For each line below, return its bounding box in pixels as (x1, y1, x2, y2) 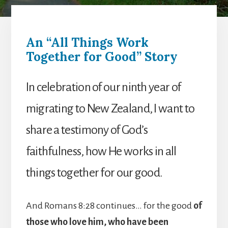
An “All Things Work (25, 35, 149, 51)
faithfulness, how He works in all (25, 145, 177, 158)
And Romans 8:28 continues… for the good (25, 201, 193, 211)
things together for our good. (25, 166, 163, 180)
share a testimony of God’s (25, 123, 148, 137)
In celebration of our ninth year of (25, 80, 181, 94)
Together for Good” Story (25, 49, 178, 65)
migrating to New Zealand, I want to (25, 102, 195, 116)
